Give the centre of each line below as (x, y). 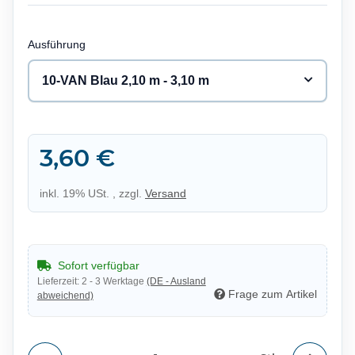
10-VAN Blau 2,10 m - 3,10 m (125, 80)
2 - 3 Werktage (114, 281)
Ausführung (58, 44)
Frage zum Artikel (273, 294)
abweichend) (65, 295)
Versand (165, 193)
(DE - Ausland (176, 281)
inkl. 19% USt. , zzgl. (92, 193)
